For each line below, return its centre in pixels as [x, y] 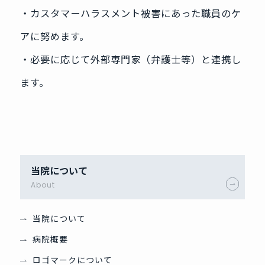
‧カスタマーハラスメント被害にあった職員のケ [130, 13]
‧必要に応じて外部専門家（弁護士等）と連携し [130, 59]
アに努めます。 [54, 36]
